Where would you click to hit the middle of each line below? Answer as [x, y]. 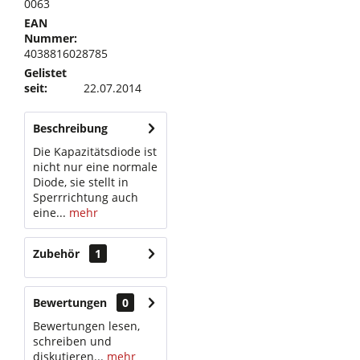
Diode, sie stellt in [81, 182]
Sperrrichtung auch [86, 197]
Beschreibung [70, 128]
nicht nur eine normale [95, 167]
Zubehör [58, 254]
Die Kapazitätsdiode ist [95, 151]
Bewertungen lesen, [86, 326]
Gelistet [45, 73]
